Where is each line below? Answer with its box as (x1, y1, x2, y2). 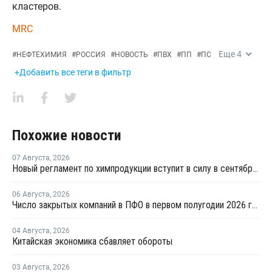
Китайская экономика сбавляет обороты (12, 236, 172, 247)
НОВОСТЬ (115, 50, 148, 59)
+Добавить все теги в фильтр (15, 67, 131, 77)
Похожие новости (12, 127, 121, 144)
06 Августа (12, 190, 50, 199)
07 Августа (12, 154, 50, 162)
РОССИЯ (76, 50, 106, 59)
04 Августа (12, 226, 50, 235)
